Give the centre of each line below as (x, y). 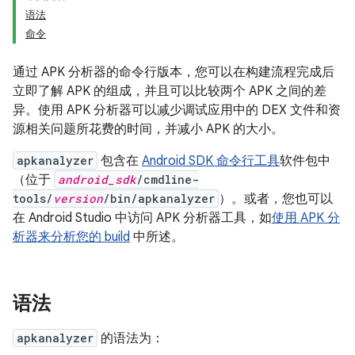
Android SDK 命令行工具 (211, 161)
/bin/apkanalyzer (159, 198)
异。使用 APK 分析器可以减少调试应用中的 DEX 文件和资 (177, 110)
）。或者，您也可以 (276, 199)
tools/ (33, 198)
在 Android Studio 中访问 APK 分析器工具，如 (142, 218)
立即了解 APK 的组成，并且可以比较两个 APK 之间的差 (170, 91)
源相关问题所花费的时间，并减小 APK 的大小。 (148, 129)
